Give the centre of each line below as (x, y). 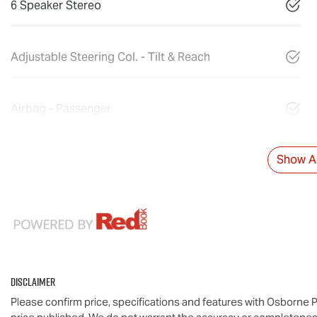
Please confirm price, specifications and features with (139, 302)
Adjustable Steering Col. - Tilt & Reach (110, 57)
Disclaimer (33, 282)
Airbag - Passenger (61, 108)
